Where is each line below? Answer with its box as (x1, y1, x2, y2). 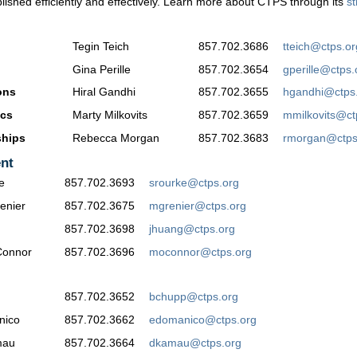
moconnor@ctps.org (149, 245, 252, 258)
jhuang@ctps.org (149, 222, 235, 235)
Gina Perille (73, 62, 131, 76)
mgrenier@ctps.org (149, 199, 246, 213)
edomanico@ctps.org (149, 312, 257, 326)
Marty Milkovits (73, 108, 147, 122)
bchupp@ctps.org (149, 290, 238, 304)
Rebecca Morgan (73, 131, 159, 145)
